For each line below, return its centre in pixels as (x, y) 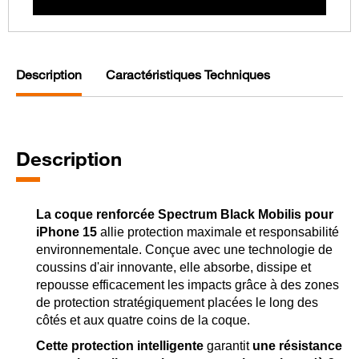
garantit (228, 346)
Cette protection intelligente (120, 346)
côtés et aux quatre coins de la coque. (143, 321)
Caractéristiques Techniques (188, 75)
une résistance (297, 346)
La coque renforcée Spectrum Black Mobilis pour (185, 215)
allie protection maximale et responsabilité (218, 232)
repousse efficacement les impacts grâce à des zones (188, 285)
